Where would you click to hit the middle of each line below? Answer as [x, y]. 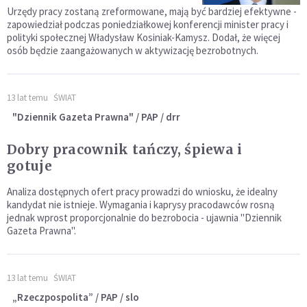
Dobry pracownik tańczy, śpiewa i [125, 149]
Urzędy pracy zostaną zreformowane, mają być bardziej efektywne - [152, 11]
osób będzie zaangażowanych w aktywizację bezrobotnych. [133, 50]
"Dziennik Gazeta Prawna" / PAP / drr [96, 116]
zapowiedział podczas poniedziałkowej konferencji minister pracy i [148, 24]
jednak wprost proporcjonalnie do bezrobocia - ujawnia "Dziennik [144, 217]
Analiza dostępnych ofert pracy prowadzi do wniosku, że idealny [142, 191]
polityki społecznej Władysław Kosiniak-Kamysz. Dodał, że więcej [144, 37]
